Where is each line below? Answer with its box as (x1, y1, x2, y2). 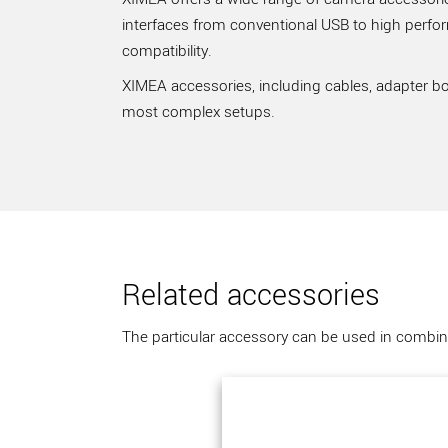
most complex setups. (122, 101, 275, 123)
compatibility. (122, 40, 212, 62)
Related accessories (122, 275, 380, 317)
